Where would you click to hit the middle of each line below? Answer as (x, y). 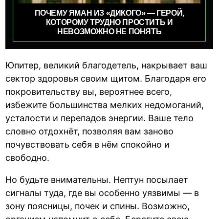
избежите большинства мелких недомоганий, (105, 105)
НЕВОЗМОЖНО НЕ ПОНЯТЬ (109, 32)
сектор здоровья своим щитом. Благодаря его (106, 79)
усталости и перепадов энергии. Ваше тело (100, 118)
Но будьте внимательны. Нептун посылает (97, 180)
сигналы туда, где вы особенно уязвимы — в (102, 193)
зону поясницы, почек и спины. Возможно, (98, 206)
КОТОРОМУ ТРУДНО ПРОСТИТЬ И (109, 22)
